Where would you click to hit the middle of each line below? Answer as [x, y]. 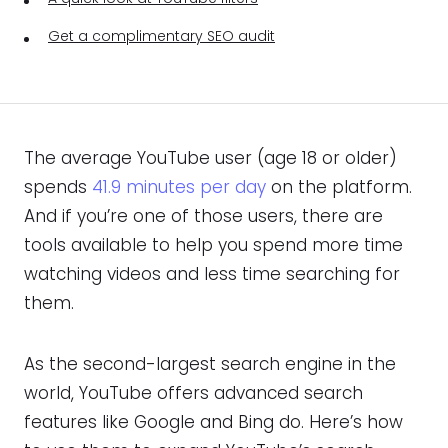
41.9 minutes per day [179, 187]
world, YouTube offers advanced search [193, 393]
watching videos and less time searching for [212, 274]
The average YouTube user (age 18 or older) [210, 158]
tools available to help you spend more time [213, 245]
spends [58, 187]
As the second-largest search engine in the [210, 364]
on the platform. [339, 187]
